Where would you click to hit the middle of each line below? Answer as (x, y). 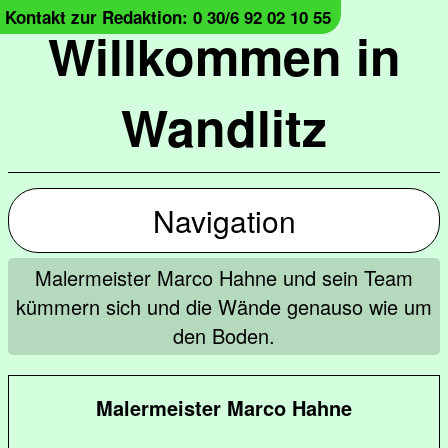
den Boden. (224, 335)
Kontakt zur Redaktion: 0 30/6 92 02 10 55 (168, 17)
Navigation (224, 220)
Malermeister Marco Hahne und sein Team (224, 277)
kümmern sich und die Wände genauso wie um (224, 306)
